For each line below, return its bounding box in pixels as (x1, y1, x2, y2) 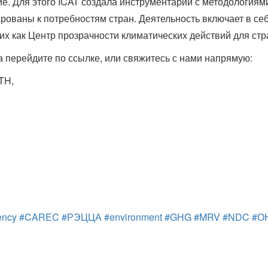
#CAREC (19, 210, 59, 224)
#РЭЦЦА (62, 210, 102, 224)
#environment (104, 210, 162, 224)
